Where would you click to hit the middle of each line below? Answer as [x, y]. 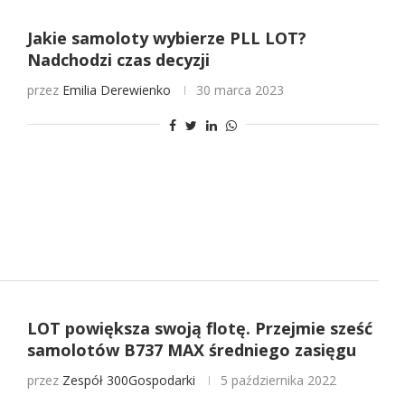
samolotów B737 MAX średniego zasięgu [191, 350]
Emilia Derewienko [116, 89]
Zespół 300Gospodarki [128, 381]
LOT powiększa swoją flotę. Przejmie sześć [199, 329]
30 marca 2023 [240, 89]
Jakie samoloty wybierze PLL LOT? [166, 38]
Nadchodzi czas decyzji [118, 59]
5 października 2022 [278, 381]
